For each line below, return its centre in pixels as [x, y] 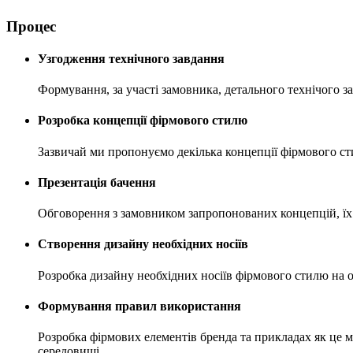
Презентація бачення [97, 182]
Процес [31, 26]
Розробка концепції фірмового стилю [143, 121]
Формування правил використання [139, 306]
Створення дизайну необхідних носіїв [143, 244]
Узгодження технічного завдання [131, 58]
